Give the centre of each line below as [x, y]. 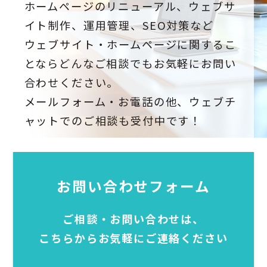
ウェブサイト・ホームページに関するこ [130, 44]
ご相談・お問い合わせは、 [133, 219]
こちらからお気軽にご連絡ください [133, 238]
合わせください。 [72, 83]
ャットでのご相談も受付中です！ [113, 121]
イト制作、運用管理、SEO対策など [119, 25]
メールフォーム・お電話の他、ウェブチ [130, 102]
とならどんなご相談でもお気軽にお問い [130, 63]
